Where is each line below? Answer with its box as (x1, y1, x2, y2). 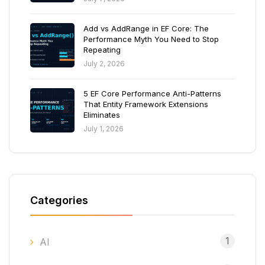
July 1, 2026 (83, 124, 124, 133)
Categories (30, 194, 88, 206)
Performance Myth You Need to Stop (83, 34, 219, 44)
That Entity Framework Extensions (83, 99, 208, 109)
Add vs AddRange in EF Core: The (83, 24, 209, 33)
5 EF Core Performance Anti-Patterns (83, 89, 221, 98)
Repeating (83, 45, 121, 54)
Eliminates (83, 110, 120, 119)
